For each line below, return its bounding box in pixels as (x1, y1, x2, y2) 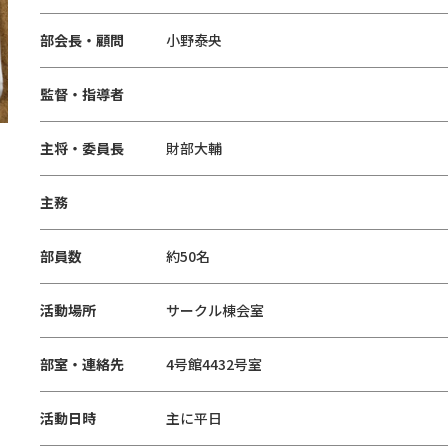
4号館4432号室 (166, 354, 262, 374)
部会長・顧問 (40, 30, 124, 50)
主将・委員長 (40, 138, 124, 158)
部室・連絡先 (40, 354, 124, 374)
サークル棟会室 (166, 300, 264, 320)
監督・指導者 (40, 84, 124, 104)
